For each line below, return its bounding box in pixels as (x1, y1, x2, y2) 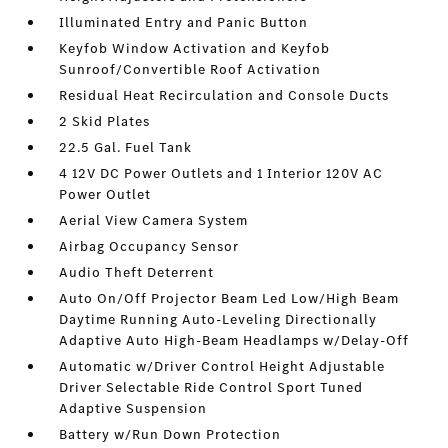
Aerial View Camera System (59, 211, 249, 230)
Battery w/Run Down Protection (59, 425, 282, 444)
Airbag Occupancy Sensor (59, 237, 240, 256)
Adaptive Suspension (59, 399, 208, 418)
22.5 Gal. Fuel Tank (59, 138, 193, 157)
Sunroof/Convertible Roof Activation (59, 60, 322, 79)
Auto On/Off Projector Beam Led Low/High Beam (59, 289, 400, 308)
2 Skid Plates (59, 112, 151, 131)
